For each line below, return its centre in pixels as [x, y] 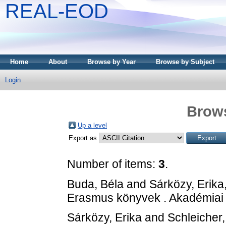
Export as [84, 138]
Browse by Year [111, 62]
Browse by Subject [185, 62]
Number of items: [113, 164]
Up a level [92, 125]
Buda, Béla [95, 184]
